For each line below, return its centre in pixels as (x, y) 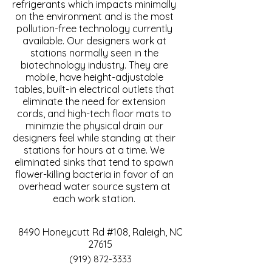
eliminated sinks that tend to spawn (94, 162)
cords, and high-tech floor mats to (94, 114)
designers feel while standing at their (94, 138)
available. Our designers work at (94, 41)
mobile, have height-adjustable (94, 77)
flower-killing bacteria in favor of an (94, 174)
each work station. (94, 199)
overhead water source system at (94, 186)
